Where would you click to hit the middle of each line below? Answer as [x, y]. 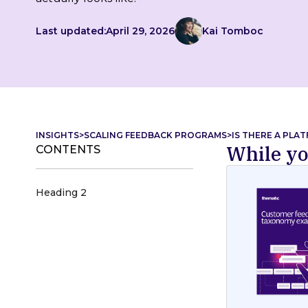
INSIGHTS [57, 135]
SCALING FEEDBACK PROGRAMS [155, 135]
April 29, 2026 [140, 31]
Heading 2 [61, 192]
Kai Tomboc [233, 31]
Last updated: [71, 31]
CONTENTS [68, 150]
